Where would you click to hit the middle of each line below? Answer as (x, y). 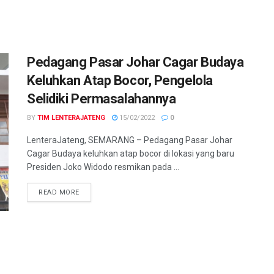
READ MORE (59, 193)
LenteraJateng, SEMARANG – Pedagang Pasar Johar (130, 140)
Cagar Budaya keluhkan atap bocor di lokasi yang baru (131, 154)
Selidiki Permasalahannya (102, 99)
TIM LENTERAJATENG (71, 118)
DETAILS (93, 192)
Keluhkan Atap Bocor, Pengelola (120, 81)
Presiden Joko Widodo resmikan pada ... (103, 167)
